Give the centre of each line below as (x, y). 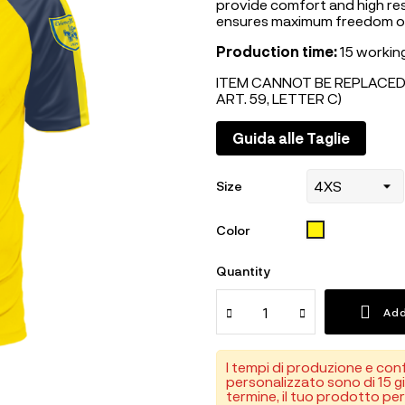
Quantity (243, 271)
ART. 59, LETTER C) (279, 98)
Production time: (277, 51)
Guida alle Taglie (291, 138)
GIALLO (343, 227)
